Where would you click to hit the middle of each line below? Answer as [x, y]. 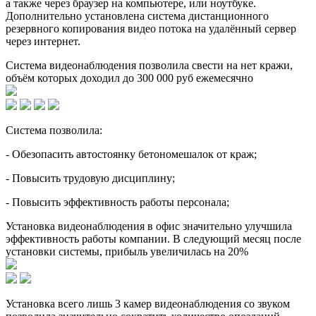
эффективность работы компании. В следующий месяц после [153, 238]
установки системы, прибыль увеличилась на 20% [127, 251]
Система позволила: [54, 130]
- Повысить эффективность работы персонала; [117, 202]
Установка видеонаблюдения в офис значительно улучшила [149, 226]
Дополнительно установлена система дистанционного [137, 16]
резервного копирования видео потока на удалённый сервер [151, 28]
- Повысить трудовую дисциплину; [90, 178]
